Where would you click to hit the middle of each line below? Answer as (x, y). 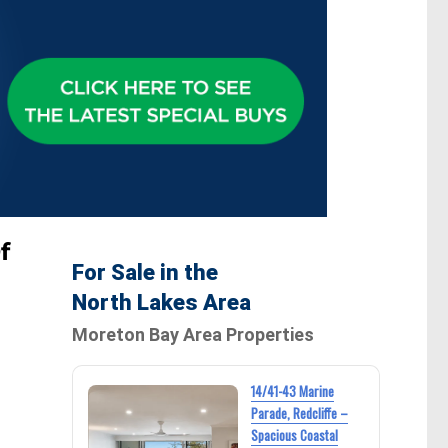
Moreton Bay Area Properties (192, 335)
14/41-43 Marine (292, 391)
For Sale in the (144, 273)
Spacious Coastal (294, 435)
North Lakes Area (161, 303)
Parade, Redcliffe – (299, 413)
